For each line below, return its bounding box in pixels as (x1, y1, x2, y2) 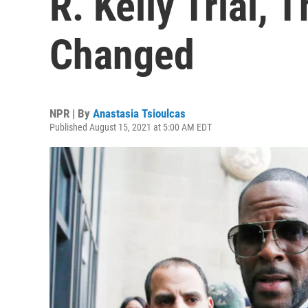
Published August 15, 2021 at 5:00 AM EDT (49, 122, 212, 133)
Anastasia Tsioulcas (93, 107, 186, 120)
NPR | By (49, 107, 93, 120)
